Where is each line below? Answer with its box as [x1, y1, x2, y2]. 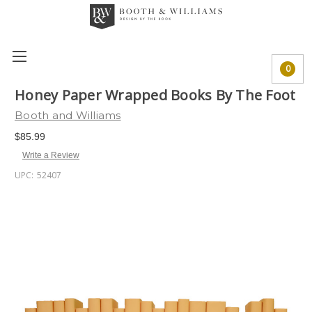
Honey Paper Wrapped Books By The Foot [15, 86, 296, 105]
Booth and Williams [15, 109, 121, 122]
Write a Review [22, 150, 79, 160]
